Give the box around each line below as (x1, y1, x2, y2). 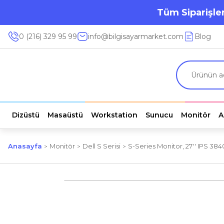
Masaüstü (47, 110, 83, 119)
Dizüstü (12, 110, 39, 119)
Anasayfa (8, 142, 42, 150)
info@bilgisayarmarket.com (88, 32, 183, 41)
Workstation (91, 110, 137, 119)
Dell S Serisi (82, 142, 120, 150)
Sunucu (145, 110, 173, 119)
